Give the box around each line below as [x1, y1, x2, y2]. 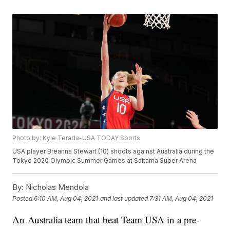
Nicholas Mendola [24, 182, 89, 193]
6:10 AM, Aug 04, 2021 [34, 194, 99, 202]
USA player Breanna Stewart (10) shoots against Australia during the [12, 147, 215, 156]
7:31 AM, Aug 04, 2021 [149, 194, 214, 202]
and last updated [100, 194, 148, 202]
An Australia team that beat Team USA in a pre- [12, 213, 200, 226]
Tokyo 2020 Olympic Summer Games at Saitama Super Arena [12, 157, 197, 165]
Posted [12, 194, 34, 202]
